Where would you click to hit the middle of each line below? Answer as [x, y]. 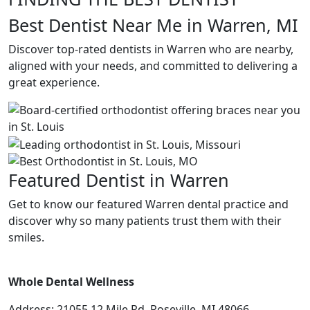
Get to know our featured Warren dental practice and [148, 204]
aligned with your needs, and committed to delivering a [153, 66]
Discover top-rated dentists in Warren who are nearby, [151, 49]
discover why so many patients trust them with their [145, 220]
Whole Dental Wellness [71, 281]
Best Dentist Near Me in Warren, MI [153, 25]
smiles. [26, 237]
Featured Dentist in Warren [119, 180]
